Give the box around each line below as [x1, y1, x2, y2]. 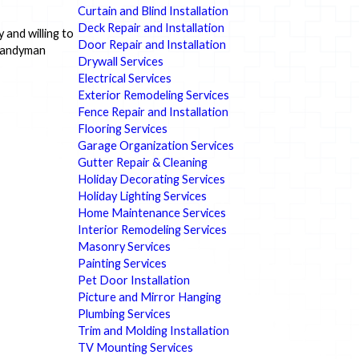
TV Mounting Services [78, 340, 194, 354]
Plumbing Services [78, 306, 171, 321]
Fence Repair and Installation [78, 104, 229, 119]
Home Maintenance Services [78, 205, 227, 220]
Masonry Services [78, 239, 171, 253]
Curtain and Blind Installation [78, 3, 229, 18]
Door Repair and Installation [78, 37, 227, 51]
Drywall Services [78, 54, 164, 68]
